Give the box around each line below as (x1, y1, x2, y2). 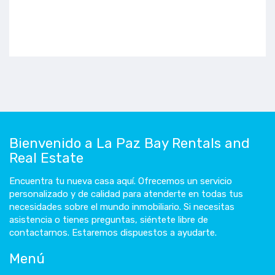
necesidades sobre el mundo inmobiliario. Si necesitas (9, 201, 234, 212)
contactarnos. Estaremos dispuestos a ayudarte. (9, 227, 217, 238)
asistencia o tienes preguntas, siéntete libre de (9, 214, 208, 225)
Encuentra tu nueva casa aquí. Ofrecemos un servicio (9, 176, 232, 187)
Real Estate (9, 150, 83, 166)
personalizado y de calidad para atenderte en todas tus (9, 188, 243, 199)
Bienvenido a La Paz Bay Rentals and (9, 135, 250, 152)
